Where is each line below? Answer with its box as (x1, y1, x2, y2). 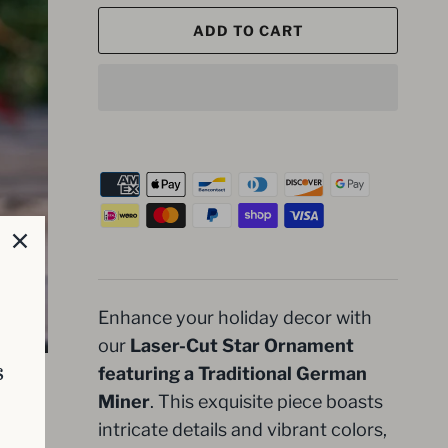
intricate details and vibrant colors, (98, 418, 387, 440)
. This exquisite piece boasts (150, 390, 383, 412)
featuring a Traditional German (98, 362, 367, 384)
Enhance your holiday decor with (98, 306, 372, 328)
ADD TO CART (192, 22, 304, 40)
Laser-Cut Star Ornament (130, 334, 354, 356)
